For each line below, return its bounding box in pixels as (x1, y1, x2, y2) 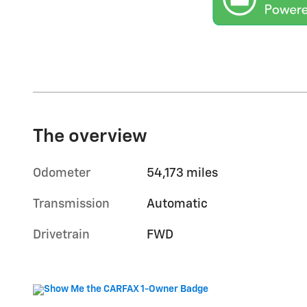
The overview (33, 127, 147, 146)
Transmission (33, 197, 110, 210)
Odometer (33, 167, 90, 180)
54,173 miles (147, 167, 219, 180)
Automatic (147, 197, 208, 210)
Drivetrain (33, 228, 90, 241)
